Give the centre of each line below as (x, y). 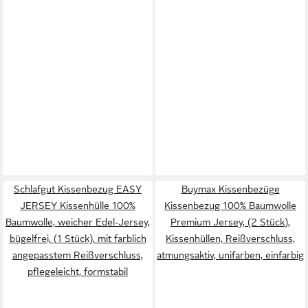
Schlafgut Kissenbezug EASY (78, 189)
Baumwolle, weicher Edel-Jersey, (78, 222)
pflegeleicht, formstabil (78, 272)
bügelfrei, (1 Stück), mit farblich (78, 239)
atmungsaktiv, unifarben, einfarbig (230, 255)
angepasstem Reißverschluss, (78, 255)
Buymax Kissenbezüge (230, 189)
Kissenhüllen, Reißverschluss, (230, 239)
